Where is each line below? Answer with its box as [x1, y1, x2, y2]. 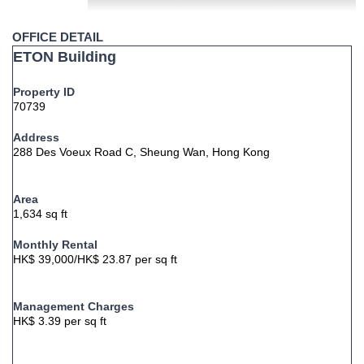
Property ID [13, 85, 75, 98]
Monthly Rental [13, 238, 97, 251]
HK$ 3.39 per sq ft [13, 314, 106, 327]
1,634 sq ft [13, 207, 67, 220]
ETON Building [13, 49, 116, 65]
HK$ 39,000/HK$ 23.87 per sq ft [13, 253, 177, 266]
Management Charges [13, 300, 134, 313]
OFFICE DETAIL [12, 30, 103, 44]
